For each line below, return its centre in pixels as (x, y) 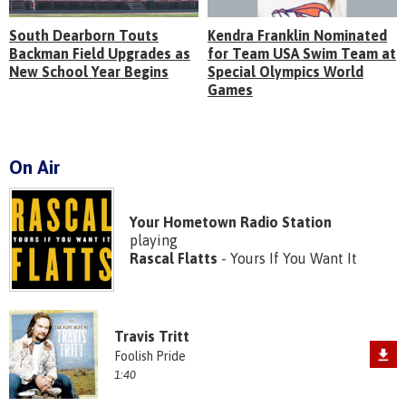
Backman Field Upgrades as (100, 54)
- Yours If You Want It (287, 258)
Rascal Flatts (173, 258)
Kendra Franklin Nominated (297, 36)
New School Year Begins (89, 72)
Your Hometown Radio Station (230, 222)
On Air (34, 167)
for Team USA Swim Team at (302, 54)
